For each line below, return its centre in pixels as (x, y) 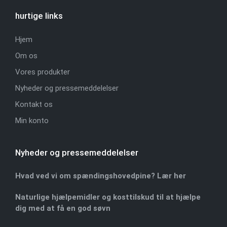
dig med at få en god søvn (63, 208)
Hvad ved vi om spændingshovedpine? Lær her (101, 176)
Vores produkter (43, 72)
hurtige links (39, 16)
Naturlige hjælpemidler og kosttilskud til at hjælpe (108, 197)
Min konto (32, 120)
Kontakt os (34, 104)
